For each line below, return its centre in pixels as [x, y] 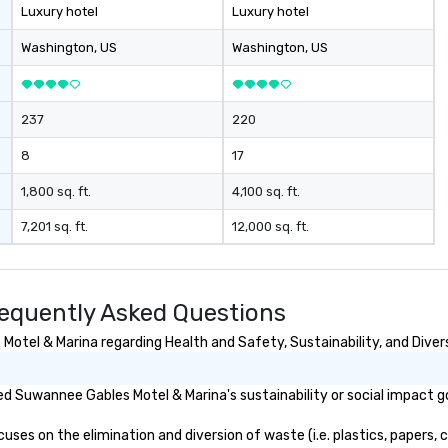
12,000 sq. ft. [270, 226]
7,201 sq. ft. [55, 226]
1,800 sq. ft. [56, 191]
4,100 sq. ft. [265, 191]
